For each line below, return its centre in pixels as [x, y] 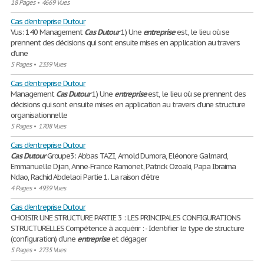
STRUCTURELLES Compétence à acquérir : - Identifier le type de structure [128, 228]
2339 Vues [52, 64]
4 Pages [21, 188]
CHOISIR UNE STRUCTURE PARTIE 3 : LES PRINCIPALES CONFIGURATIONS [126, 218]
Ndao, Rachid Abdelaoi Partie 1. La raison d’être [85, 177]
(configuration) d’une [44, 239]
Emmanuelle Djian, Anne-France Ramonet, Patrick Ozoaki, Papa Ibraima [123, 166]
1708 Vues [52, 126]
